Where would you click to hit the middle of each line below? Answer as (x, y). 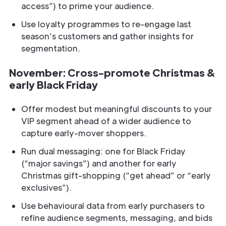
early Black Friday (53, 84)
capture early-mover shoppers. (84, 133)
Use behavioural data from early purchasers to (113, 206)
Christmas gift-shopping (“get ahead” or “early (116, 175)
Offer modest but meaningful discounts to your (117, 109)
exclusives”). (46, 187)
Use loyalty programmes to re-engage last (106, 24)
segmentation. (51, 48)
